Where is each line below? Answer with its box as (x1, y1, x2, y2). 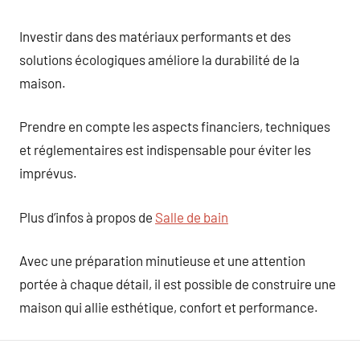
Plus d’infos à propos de (19, 208, 155, 225)
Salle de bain (155, 208, 228, 225)
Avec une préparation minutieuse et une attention (19, 252, 305, 268)
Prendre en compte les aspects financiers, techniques (19, 118, 330, 134)
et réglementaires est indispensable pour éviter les (19, 141, 311, 157)
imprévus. (19, 165, 77, 181)
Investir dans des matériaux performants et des (19, 27, 291, 44)
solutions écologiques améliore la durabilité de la (19, 51, 300, 67)
